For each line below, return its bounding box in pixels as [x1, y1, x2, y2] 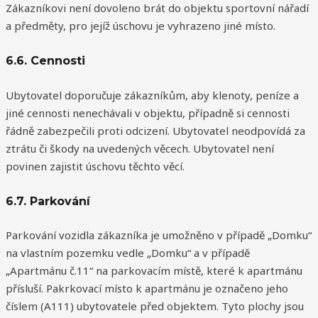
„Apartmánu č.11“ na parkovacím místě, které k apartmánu [6, 263, 302, 278]
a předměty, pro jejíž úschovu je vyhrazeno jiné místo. [6, 18, 275, 33]
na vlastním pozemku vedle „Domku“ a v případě [6, 246, 250, 261]
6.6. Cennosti [6, 54, 85, 68]
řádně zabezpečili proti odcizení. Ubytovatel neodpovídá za [6, 123, 305, 138]
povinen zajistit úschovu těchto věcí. [6, 158, 185, 173]
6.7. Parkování [6, 194, 90, 208]
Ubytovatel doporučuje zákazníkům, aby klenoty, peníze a [6, 87, 299, 102]
